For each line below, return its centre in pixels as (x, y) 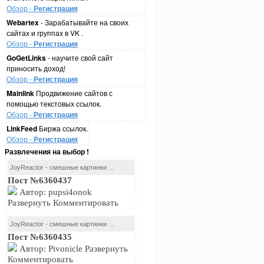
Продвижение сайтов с (73, 93)
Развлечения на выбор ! (47, 151)
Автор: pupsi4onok (55, 192)
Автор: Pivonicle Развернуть (72, 249)
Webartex (23, 22)
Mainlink (20, 93)
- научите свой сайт (80, 57)
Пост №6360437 (40, 180)
